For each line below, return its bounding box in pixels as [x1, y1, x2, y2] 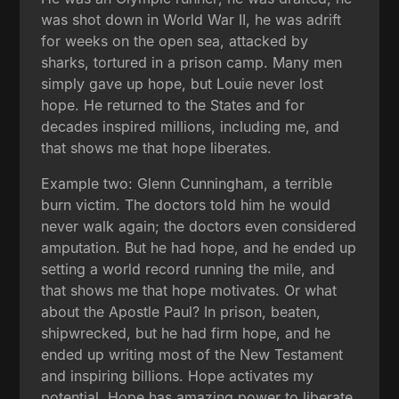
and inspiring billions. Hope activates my [41, 366, 314, 385]
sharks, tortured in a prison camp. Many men [41, 53, 343, 71]
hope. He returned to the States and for [41, 95, 305, 114]
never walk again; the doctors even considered [41, 216, 357, 235]
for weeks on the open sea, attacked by [41, 31, 309, 50]
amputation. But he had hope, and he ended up [41, 238, 357, 256]
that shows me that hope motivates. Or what [41, 281, 338, 299]
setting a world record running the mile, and [41, 259, 336, 278]
